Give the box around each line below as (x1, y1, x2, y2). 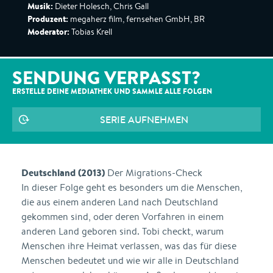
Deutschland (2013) (21, 166, 105, 179)
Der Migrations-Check (105, 166, 202, 179)
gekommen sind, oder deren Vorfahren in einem (21, 210, 224, 223)
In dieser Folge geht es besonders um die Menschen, (21, 181, 243, 194)
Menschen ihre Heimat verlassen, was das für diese (21, 239, 236, 252)
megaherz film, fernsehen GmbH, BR (68, 13, 205, 24)
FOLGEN (183, 86, 212, 96)
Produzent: (27, 13, 68, 25)
